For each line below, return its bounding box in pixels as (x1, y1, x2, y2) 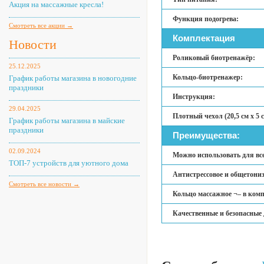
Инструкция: (173, 93, 215, 101)
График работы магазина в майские (9, 116, 125, 125)
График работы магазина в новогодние (9, 74, 137, 82)
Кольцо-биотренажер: (173, 73, 243, 81)
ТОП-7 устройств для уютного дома (9, 159, 128, 167)
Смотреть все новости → (9, 180, 80, 187)
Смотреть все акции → (9, 22, 73, 29)
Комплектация (173, 33, 235, 43)
